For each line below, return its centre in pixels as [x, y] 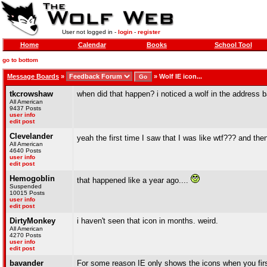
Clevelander [31, 136]
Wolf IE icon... [181, 76]
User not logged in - [90, 32]
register [149, 32]
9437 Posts [25, 108]
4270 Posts [25, 235]
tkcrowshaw [31, 94]
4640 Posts [25, 150]
